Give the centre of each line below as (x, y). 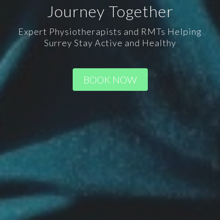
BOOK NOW (110, 79)
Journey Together (110, 11)
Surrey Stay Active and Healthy (110, 42)
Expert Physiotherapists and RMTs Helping (110, 31)
